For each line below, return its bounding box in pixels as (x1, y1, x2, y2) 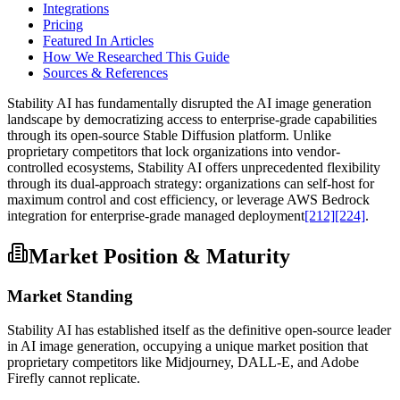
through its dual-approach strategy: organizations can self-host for (7, 175, 374, 191)
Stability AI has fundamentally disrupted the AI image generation (7, 95, 371, 111)
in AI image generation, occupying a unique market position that (7, 338, 368, 354)
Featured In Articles (43, 32, 154, 48)
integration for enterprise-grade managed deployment (7, 207, 304, 223)
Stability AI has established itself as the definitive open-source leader (7, 322, 391, 338)
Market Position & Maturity (29, 244, 290, 268)
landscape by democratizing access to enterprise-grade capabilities (7, 111, 377, 127)
